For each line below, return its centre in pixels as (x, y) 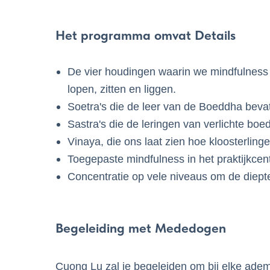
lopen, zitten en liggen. (122, 89)
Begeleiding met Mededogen (141, 228)
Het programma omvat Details (146, 35)
